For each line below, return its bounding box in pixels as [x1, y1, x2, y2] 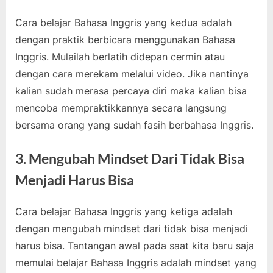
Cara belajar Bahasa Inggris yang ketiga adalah [15, 205, 232, 218]
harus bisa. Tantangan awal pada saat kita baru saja [15, 239, 254, 252]
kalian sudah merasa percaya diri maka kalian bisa [15, 84, 247, 97]
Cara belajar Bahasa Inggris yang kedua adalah [15, 16, 232, 29]
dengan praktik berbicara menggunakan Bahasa [15, 33, 235, 46]
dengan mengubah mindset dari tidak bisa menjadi [15, 222, 248, 235]
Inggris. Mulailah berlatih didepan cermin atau [15, 50, 225, 63]
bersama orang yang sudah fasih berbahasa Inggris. [15, 118, 253, 131]
